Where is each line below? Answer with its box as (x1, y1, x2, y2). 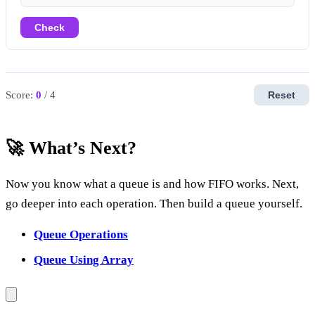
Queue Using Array (34, 252, 134, 266)
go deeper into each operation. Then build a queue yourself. (6, 196, 302, 210)
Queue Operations (34, 227, 128, 241)
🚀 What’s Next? (6, 137, 136, 158)
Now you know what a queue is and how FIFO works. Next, (6, 176, 299, 191)
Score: (6, 89, 36, 101)
